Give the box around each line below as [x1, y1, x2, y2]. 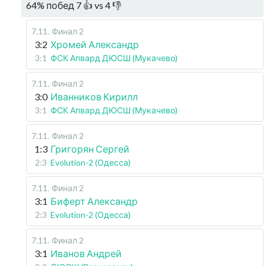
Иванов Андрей [50, 248, 122, 259]
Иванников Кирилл [50, 91, 138, 102]
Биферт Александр [50, 195, 138, 207]
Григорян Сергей [50, 143, 129, 154]
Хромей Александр [50, 39, 139, 50]
